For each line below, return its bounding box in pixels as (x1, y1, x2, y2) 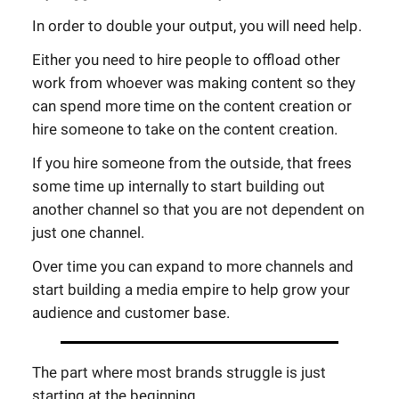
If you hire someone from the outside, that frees (32, 154, 352, 173)
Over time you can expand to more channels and (32, 257, 354, 276)
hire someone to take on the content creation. (32, 120, 338, 139)
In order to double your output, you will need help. (32, 17, 362, 36)
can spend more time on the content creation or (32, 97, 352, 116)
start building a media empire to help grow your (32, 281, 350, 299)
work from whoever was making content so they (32, 74, 355, 93)
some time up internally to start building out (32, 177, 325, 196)
